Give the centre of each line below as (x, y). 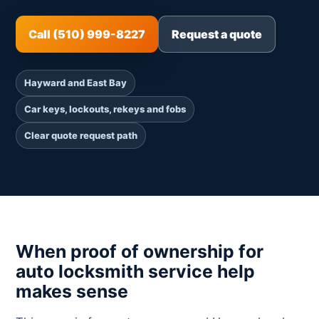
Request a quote (217, 34)
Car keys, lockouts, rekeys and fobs (105, 109)
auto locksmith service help (135, 271)
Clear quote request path (81, 135)
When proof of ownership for (140, 251)
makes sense (72, 291)
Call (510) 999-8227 (87, 34)
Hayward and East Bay (75, 82)
